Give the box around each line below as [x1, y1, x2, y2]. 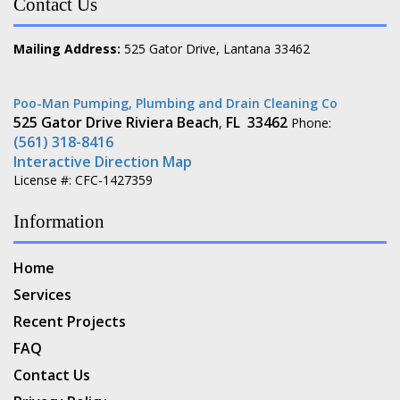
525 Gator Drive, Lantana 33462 [124, 39, 310, 57]
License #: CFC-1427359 [13, 171, 153, 188]
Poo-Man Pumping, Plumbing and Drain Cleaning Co [13, 94, 337, 112]
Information [13, 210, 104, 232]
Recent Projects [13, 311, 126, 331]
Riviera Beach [126, 112, 219, 132]
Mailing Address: [13, 39, 121, 57]
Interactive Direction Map [13, 151, 192, 171]
